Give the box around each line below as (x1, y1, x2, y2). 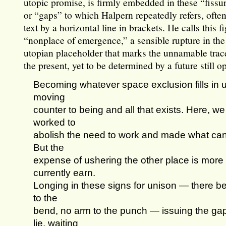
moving (33, 91, 66, 103)
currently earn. (33, 167, 96, 179)
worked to (33, 117, 76, 128)
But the (33, 142, 65, 153)
